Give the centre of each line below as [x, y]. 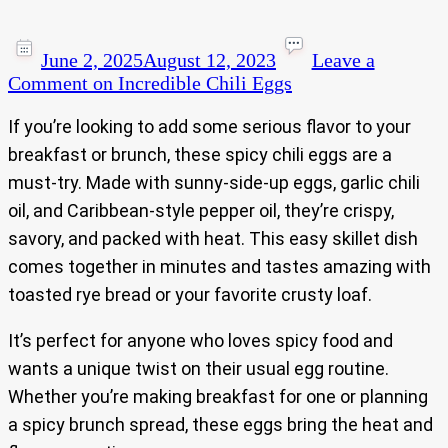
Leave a [343, 60]
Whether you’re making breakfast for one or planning [218, 397]
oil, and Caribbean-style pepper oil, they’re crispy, [201, 211]
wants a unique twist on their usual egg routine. [198, 369]
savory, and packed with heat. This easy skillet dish [213, 239]
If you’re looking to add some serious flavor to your [209, 127]
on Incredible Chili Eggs [190, 83]
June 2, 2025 [92, 60]
